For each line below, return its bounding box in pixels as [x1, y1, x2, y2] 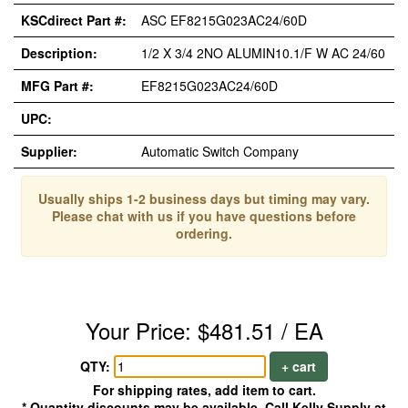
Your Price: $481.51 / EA [85, 314, 323, 346]
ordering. [176, 224, 232, 242]
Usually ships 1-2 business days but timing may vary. [38, 189, 370, 208]
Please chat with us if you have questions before [52, 207, 356, 225]
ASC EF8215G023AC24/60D [141, 11, 307, 29]
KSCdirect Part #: [21, 11, 127, 29]
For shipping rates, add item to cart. [92, 381, 316, 399]
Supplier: [21, 142, 77, 160]
